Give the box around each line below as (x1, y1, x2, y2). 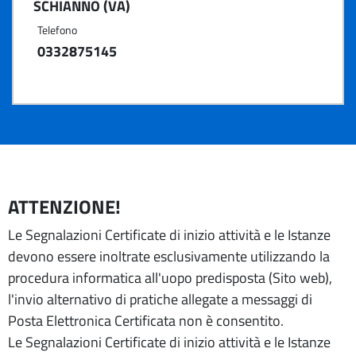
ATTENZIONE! (8, 192, 121, 221)
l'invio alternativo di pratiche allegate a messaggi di (8, 288, 312, 310)
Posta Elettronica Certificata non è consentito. (8, 310, 284, 331)
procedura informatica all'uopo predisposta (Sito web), (8, 267, 332, 288)
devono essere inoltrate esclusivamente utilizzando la (8, 246, 330, 267)
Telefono (37, 21, 77, 38)
